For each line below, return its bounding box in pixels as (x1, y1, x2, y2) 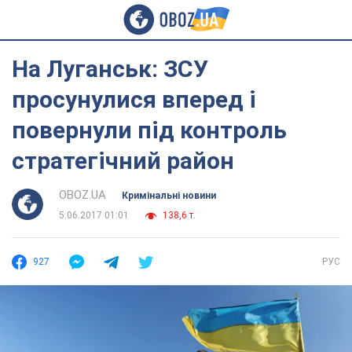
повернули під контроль (12, 116, 287, 144)
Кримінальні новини (122, 190, 216, 201)
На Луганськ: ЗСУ (12, 55, 208, 82)
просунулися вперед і (12, 86, 256, 113)
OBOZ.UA (59, 188, 106, 202)
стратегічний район (12, 147, 234, 174)
